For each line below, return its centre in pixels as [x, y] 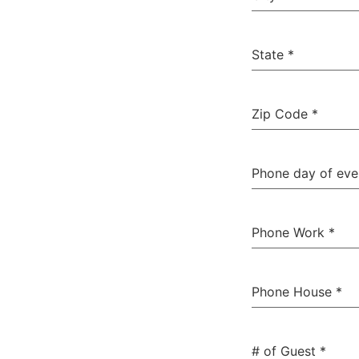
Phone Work [290, 232]
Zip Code [282, 114]
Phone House [294, 292]
